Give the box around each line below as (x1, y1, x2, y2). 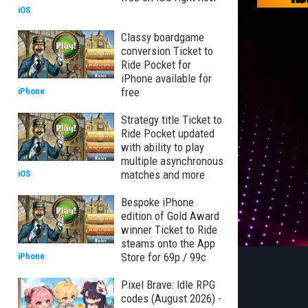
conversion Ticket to (121, 44, 213, 58)
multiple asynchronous (121, 154, 223, 168)
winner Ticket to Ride (121, 223, 217, 236)
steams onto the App (121, 236, 215, 250)
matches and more (121, 168, 205, 181)
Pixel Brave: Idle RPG (121, 278, 215, 291)
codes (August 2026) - (121, 291, 221, 305)
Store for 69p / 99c (121, 250, 206, 264)
